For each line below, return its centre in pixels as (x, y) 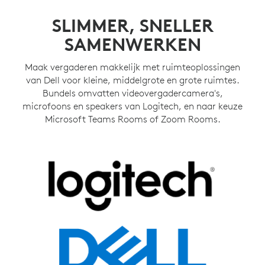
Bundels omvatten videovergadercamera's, (132, 93)
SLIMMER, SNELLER (132, 25)
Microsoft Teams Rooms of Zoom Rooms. (132, 119)
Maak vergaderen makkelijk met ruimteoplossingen (132, 67)
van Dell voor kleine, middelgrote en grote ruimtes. (132, 80)
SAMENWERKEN (132, 44)
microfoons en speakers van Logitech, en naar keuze (132, 106)
